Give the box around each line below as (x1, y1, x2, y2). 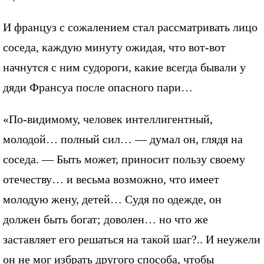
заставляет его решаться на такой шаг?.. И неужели (3, 232, 260, 246)
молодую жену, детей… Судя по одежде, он (3, 192, 222, 206)
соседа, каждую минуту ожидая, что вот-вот (3, 40, 226, 54)
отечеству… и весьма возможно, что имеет (3, 172, 219, 186)
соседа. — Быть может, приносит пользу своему (3, 152, 245, 166)
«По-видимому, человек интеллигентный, (3, 112, 213, 126)
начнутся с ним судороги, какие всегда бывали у (3, 60, 246, 74)
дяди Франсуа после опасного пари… (3, 80, 193, 94)
